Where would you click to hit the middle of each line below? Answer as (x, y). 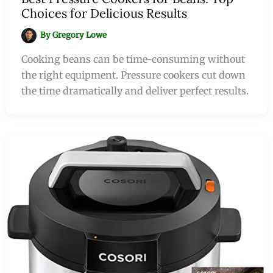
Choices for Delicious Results (104, 13)
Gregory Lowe (80, 35)
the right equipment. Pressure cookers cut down (133, 75)
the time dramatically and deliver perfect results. (135, 90)
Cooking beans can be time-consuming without (133, 59)
